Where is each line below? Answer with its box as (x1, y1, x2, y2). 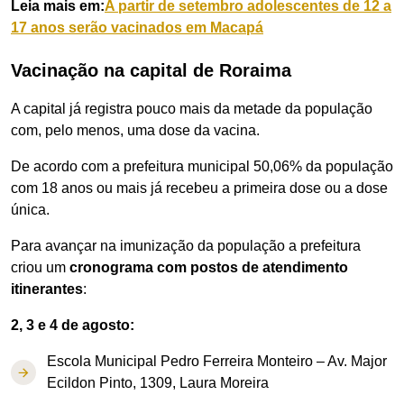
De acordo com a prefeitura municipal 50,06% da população (11, 159, 393, 174)
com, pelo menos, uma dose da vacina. (11, 123, 260, 138)
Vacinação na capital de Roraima (11, 60, 291, 80)
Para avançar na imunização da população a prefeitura (11, 238, 361, 253)
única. (11, 202, 50, 217)
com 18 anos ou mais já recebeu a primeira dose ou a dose (11, 180, 388, 196)
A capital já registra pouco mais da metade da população (11, 101, 372, 116)
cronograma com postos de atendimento (69, 260, 348, 275)
